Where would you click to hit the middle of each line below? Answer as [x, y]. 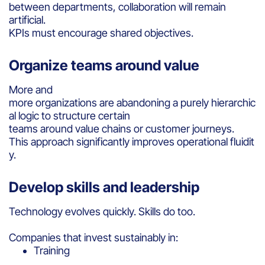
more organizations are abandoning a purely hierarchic [132, 102]
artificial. [28, 20]
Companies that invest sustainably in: [95, 237]
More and [31, 89]
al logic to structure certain [70, 115]
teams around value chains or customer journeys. [123, 128]
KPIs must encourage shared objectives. [102, 33]
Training [54, 250]
